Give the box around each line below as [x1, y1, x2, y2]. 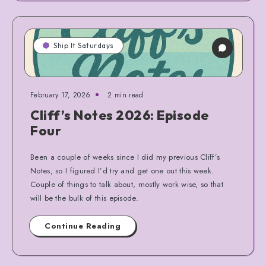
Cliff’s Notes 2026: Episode [30, 106, 209, 123]
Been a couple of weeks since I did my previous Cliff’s [30, 151, 220, 163]
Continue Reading [45, 220, 121, 232]
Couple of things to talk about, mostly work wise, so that [30, 178, 224, 190]
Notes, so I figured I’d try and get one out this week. [30, 164, 214, 176]
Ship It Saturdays [53, 40, 114, 50]
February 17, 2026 [30, 89, 91, 100]
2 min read [107, 89, 144, 100]
